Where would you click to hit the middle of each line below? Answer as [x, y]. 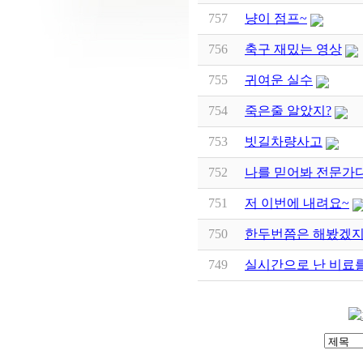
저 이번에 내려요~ [297, 203]
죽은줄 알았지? [288, 111]
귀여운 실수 [279, 80]
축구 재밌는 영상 [293, 49]
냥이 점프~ [276, 19]
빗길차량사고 [284, 142]
